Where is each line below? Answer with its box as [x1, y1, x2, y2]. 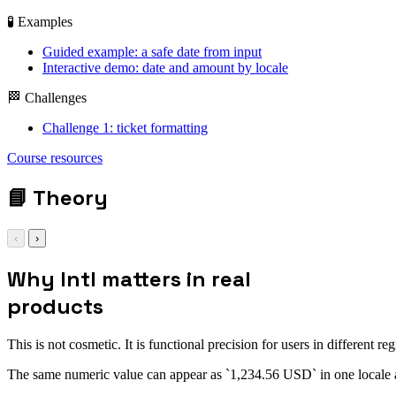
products [7, 292, 103, 320]
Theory [33, 183, 108, 211]
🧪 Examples [7, 13, 72, 29]
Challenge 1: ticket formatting [42, 119, 208, 135]
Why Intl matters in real [7, 264, 251, 293]
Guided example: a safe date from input [42, 43, 262, 59]
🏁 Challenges [7, 89, 87, 105]
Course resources [7, 149, 103, 165]
